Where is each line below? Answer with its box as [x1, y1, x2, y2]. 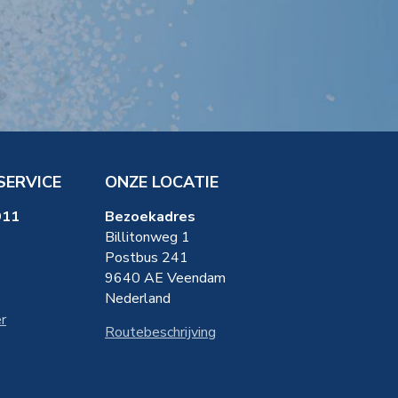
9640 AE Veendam [105, 267, 226, 288]
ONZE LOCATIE [105, 171, 219, 193]
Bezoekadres [105, 206, 195, 227]
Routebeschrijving [105, 322, 216, 342]
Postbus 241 [105, 247, 188, 267]
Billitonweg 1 [105, 227, 190, 247]
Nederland [105, 288, 171, 308]
